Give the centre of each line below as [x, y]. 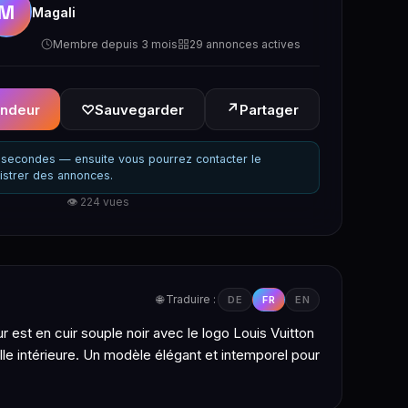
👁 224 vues [97, 202]
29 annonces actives [245, 44]
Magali [54, 12]
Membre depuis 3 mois [115, 44]
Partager [269, 109]
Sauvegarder [139, 109]
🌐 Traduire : [186, 299]
